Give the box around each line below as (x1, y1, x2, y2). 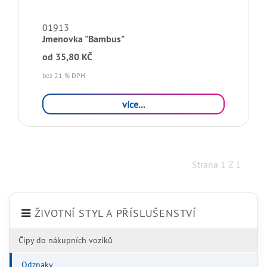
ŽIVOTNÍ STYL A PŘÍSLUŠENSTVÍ (34, 206, 197, 220)
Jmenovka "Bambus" (42, 33, 125, 45)
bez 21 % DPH (42, 71, 85, 80)
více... (122, 98, 145, 110)
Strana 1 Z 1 (192, 159, 241, 170)
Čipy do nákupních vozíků (18, 235, 113, 246)
